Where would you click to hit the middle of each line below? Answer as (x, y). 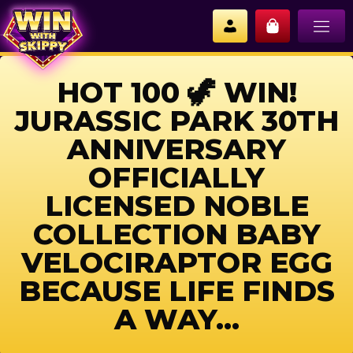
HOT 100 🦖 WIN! (176, 92)
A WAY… (176, 319)
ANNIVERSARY (176, 149)
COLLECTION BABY (176, 234)
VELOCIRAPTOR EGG (176, 262)
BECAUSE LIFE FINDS (176, 291)
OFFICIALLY (176, 177)
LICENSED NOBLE (176, 206)
